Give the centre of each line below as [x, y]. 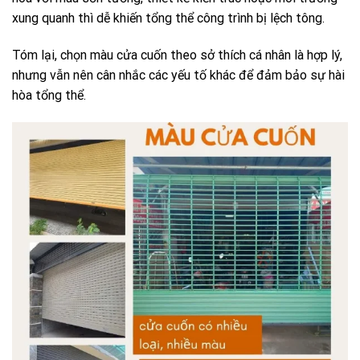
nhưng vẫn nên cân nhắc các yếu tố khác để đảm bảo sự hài [178, 76]
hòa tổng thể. [49, 96]
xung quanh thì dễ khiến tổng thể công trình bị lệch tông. [168, 18]
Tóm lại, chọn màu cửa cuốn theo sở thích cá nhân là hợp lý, [177, 55]
